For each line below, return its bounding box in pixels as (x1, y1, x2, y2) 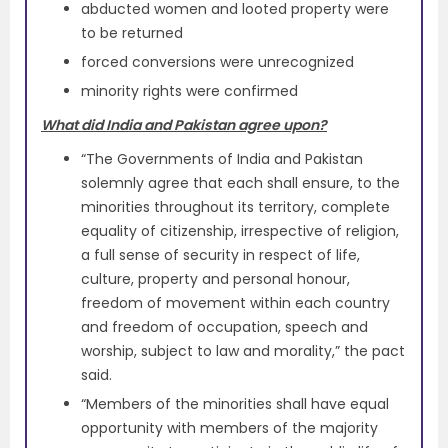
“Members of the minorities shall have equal (81, 394, 389, 415)
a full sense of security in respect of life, (81, 245, 360, 266)
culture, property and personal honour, (81, 269, 350, 290)
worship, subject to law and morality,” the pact (81, 341, 405, 362)
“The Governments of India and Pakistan (81, 149, 363, 170)
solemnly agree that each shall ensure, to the (81, 173, 400, 194)
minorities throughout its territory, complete (81, 197, 390, 218)
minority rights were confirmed (81, 81, 298, 102)
